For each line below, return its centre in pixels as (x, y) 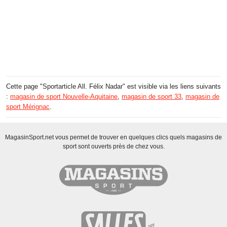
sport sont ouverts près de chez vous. (113, 146)
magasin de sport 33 (152, 96)
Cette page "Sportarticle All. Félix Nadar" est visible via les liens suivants (113, 86)
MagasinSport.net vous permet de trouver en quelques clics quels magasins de (113, 137)
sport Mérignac (28, 106)
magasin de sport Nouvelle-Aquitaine (64, 96)
